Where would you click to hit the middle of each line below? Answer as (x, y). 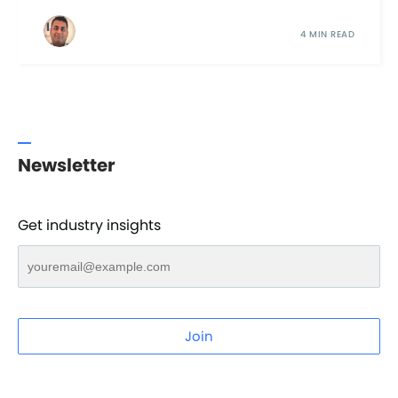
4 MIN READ (328, 35)
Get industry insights (89, 225)
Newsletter (67, 165)
